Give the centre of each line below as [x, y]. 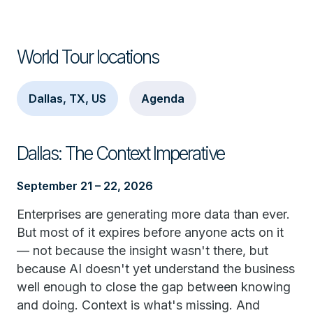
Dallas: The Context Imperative [121, 153]
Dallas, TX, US [67, 99]
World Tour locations [88, 57]
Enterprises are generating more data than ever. [153, 214]
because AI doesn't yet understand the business [156, 269]
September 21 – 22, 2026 [85, 186]
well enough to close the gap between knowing [154, 287]
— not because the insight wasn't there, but [143, 250]
